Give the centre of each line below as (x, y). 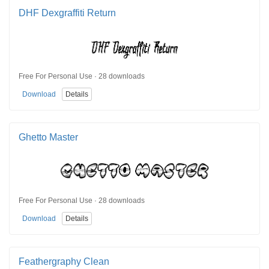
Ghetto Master (48, 137)
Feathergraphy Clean (64, 261)
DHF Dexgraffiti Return (67, 13)
